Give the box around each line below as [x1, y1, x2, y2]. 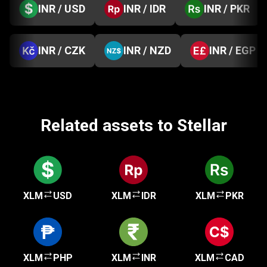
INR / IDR [123, 2, 166, 15]
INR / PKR [204, 2, 250, 15]
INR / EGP [209, 44, 256, 57]
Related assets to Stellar [40, 116, 227, 135]
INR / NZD [123, 44, 171, 57]
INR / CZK [38, 44, 85, 57]
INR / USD [38, 2, 85, 15]
